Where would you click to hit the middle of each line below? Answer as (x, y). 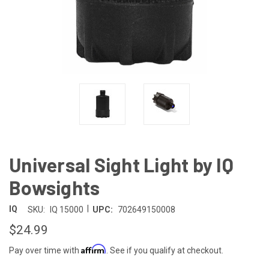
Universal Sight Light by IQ (121, 164)
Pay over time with (45, 250)
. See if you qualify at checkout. (165, 250)
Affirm (94, 249)
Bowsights (55, 187)
